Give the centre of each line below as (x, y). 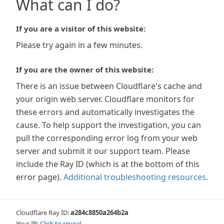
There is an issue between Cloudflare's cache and (109, 86)
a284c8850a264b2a (99, 212)
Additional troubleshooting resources (135, 177)
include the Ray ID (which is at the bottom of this (108, 164)
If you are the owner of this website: (85, 69)
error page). (39, 177)
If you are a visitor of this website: (81, 28)
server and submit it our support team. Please (103, 151)
